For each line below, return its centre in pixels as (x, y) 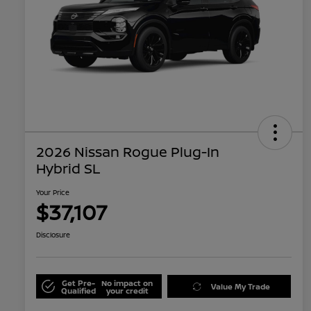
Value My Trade (240, 287)
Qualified (78, 290)
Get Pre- (78, 283)
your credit (127, 290)
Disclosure (53, 235)
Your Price (53, 193)
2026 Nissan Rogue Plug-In (128, 152)
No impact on (127, 283)
